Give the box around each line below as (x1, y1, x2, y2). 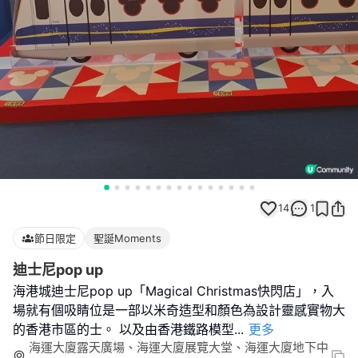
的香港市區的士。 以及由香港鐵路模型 (13, 321, 234, 337)
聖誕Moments (93, 231, 161, 245)
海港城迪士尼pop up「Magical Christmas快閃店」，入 (13, 283, 334, 299)
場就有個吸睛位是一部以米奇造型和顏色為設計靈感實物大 (13, 302, 345, 318)
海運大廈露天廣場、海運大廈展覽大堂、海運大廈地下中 (29, 340, 328, 355)
